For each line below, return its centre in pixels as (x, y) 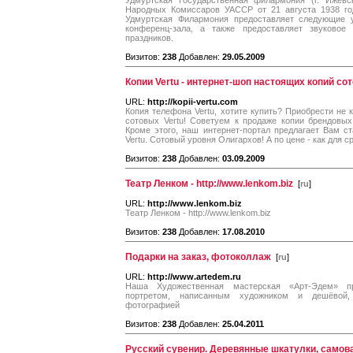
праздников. (149, 38)
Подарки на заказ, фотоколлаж (198, 257)
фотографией (152, 305)
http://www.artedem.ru (194, 277)
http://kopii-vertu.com (193, 102)
